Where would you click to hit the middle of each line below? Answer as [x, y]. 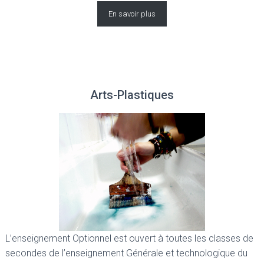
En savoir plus [132, 14]
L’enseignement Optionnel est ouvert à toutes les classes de [129, 238]
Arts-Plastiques [132, 95]
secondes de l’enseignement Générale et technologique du [126, 253]
